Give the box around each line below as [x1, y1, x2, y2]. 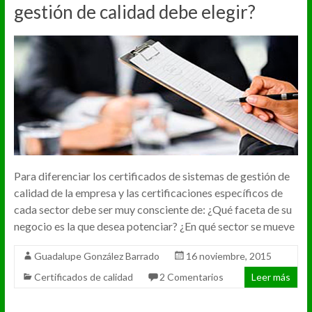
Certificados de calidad [33, 271, 133, 283]
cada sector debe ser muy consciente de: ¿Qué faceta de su [13, 203, 292, 217]
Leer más [251, 271, 291, 283]
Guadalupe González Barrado [33, 250, 159, 263]
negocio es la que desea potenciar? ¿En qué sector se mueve [13, 219, 295, 233]
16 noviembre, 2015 [185, 250, 272, 263]
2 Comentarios [159, 271, 224, 283]
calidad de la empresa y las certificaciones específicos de [13, 186, 283, 200]
